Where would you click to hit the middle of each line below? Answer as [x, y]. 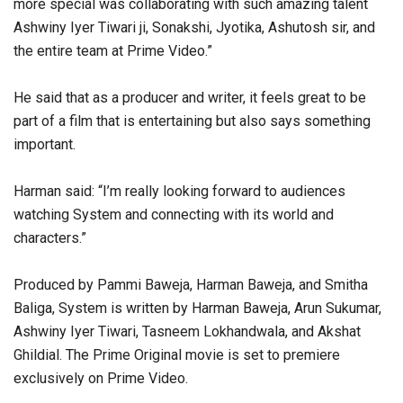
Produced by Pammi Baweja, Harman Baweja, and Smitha [191, 284]
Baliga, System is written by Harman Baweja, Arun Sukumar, [197, 308]
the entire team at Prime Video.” [113, 50]
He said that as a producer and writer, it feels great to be [190, 97]
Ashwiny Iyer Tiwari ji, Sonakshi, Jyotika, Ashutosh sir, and [194, 27]
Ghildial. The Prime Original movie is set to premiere [177, 354]
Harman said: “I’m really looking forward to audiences [179, 191]
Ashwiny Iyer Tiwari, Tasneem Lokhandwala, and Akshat [187, 331]
